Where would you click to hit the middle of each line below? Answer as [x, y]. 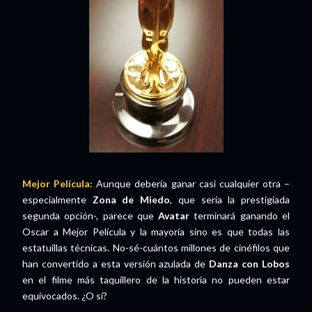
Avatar [174, 216]
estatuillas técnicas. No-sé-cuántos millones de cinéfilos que [156, 248]
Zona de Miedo [131, 200]
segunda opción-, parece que [91, 216]
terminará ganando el [240, 216]
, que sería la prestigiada [230, 200]
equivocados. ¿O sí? [65, 296]
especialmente [57, 200]
